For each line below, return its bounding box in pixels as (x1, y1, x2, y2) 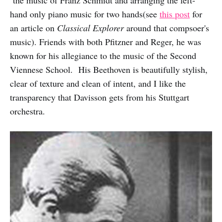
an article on (10, 22, 57, 34)
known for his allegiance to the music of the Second (10, 50, 196, 61)
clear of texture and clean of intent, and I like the (10, 77, 186, 89)
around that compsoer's (124, 22, 209, 34)
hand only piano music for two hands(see (10, 8, 160, 20)
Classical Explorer (57, 22, 124, 34)
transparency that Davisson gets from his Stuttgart (10, 91, 189, 103)
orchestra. (10, 105, 45, 117)
